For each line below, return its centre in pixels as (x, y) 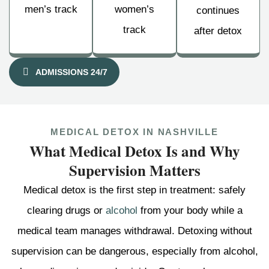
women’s (134, 9)
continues (218, 10)
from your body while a (190, 210)
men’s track (51, 9)
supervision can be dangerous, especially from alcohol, (134, 251)
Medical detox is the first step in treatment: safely (134, 190)
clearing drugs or (66, 210)
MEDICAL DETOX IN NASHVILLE (134, 131)
